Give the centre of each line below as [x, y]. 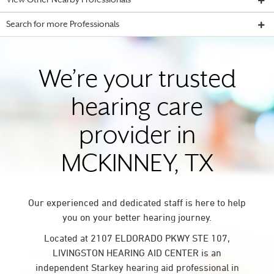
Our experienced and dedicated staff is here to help [137, 202]
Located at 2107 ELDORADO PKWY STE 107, [137, 238]
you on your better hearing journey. [137, 217]
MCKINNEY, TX [137, 165]
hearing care [137, 109]
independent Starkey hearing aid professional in [137, 267]
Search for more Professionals [63, 25]
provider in [137, 137]
